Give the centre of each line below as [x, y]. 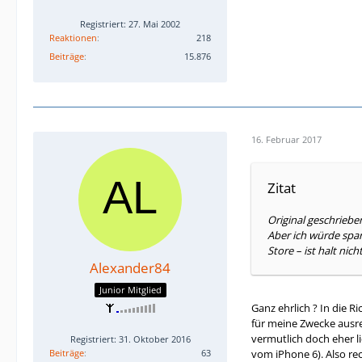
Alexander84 [130, 268]
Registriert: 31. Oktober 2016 [130, 339]
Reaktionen [73, 38]
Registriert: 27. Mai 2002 [130, 24]
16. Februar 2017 [286, 139]
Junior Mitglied [130, 289]
